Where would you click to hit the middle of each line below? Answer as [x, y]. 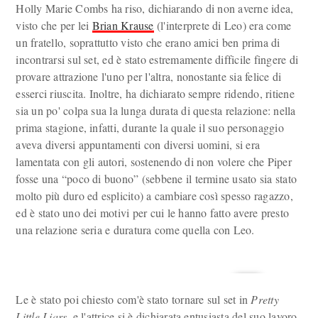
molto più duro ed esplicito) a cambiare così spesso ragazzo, [154, 196]
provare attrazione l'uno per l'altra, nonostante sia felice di [149, 76]
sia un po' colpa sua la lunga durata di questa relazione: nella [156, 110]
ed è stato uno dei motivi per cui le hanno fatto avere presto [153, 213]
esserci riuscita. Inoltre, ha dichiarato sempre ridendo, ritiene [155, 93]
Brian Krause [123, 25]
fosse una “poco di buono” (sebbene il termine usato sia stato [157, 179]
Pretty [265, 299]
